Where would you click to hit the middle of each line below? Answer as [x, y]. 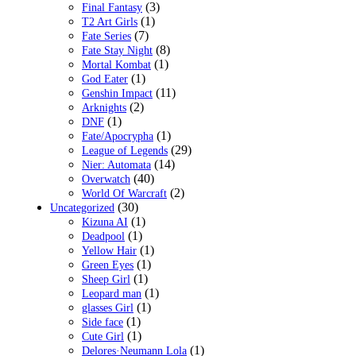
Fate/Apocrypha [118, 137]
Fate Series [106, 37]
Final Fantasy [112, 8]
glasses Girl [108, 308]
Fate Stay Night [117, 51]
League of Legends [125, 151]
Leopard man [112, 294]
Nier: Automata [116, 165]
